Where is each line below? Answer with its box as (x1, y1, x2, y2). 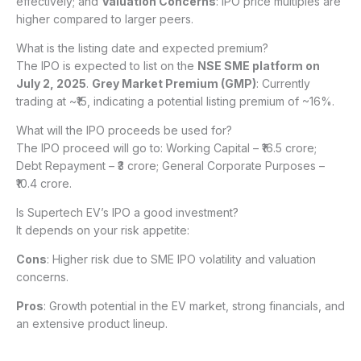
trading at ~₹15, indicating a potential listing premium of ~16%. (16, 94, 334, 109)
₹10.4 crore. (16, 176, 72, 191)
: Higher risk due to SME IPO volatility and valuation (47, 252, 316, 267)
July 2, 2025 (16, 77, 86, 91)
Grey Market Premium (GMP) (92, 77, 256, 91)
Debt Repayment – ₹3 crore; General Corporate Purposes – (16, 159, 325, 173)
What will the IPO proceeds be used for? (16, 123, 232, 138)
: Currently (256, 77, 310, 91)
